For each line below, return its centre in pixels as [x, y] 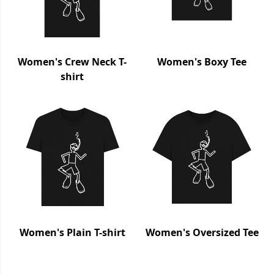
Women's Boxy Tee [202, 62]
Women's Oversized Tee [202, 233]
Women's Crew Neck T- [72, 62]
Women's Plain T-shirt [72, 233]
